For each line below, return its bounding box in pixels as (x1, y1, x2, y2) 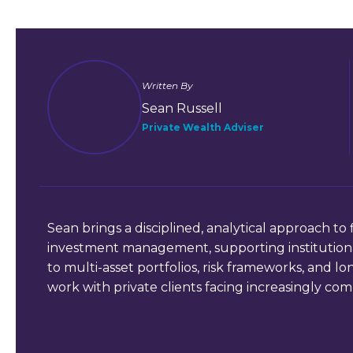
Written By (142, 80, 193, 92)
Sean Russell (142, 101, 222, 117)
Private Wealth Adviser (142, 121, 264, 134)
